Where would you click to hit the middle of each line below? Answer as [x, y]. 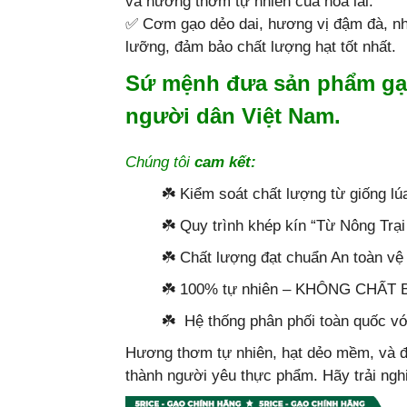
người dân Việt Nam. [233, 115]
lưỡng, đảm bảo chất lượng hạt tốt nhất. [261, 46]
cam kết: [223, 162]
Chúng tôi [158, 162]
